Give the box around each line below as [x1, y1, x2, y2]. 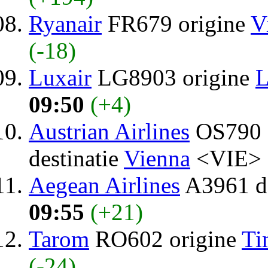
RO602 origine [89, 226, 242, 252]
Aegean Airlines [29, 172, 180, 198]
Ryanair [29, 10, 102, 36]
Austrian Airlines [29, 118, 190, 144]
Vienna [124, 145, 190, 171]
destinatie [29, 145, 124, 171]
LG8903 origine [92, 64, 255, 90]
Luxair [29, 64, 92, 90]
